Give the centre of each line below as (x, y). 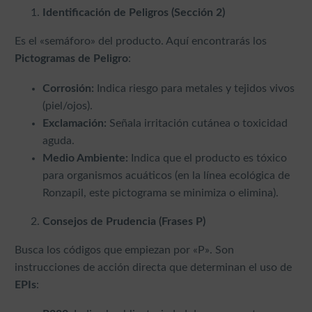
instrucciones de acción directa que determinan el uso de (153, 267)
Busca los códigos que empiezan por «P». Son (124, 250)
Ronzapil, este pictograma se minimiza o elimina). (161, 193)
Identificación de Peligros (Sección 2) (134, 13)
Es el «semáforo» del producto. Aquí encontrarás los (141, 41)
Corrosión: (68, 88)
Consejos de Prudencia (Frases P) (124, 221)
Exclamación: (75, 123)
